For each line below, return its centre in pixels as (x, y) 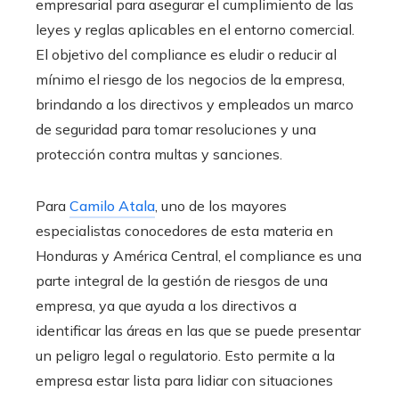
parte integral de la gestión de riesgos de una (182, 280)
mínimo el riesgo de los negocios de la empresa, (190, 79)
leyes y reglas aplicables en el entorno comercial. (195, 29)
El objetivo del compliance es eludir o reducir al (186, 54)
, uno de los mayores (221, 205)
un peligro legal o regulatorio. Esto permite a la (185, 355)
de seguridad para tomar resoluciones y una (176, 129)
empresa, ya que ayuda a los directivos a (166, 305)
